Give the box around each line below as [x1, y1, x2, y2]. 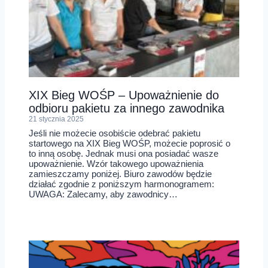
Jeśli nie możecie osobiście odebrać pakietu [29, 127, 200, 138]
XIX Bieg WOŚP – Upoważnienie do [29, 89, 219, 102]
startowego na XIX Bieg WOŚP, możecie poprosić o [29, 138, 230, 148]
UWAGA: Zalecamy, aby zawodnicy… [29, 188, 178, 199]
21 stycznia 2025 [29, 115, 84, 124]
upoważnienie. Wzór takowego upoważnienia [29, 158, 203, 169]
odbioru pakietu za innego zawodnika [29, 102, 224, 115]
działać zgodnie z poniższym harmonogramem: [29, 178, 214, 189]
